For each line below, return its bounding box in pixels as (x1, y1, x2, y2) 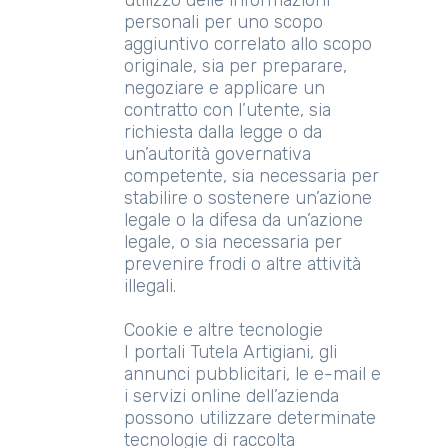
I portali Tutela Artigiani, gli (124, 341, 337, 363)
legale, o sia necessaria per (124, 231, 342, 253)
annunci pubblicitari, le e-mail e (124, 363, 381, 385)
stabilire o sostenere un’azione (124, 187, 372, 209)
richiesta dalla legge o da (124, 121, 322, 143)
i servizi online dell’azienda (124, 385, 339, 407)
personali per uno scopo (124, 11, 323, 33)
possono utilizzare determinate (124, 407, 376, 429)
